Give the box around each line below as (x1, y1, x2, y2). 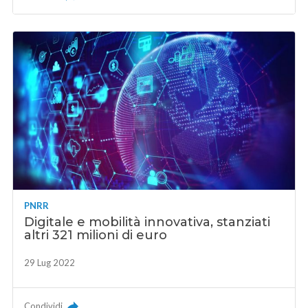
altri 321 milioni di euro (24, 227, 168, 243)
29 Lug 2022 (24, 256, 76, 268)
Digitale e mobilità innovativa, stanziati (24, 214, 271, 230)
